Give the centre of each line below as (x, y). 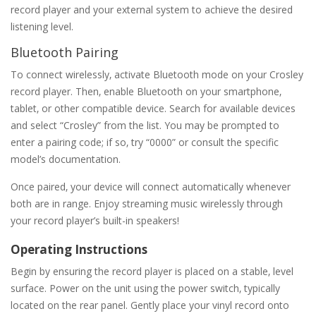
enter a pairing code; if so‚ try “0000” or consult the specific (145, 142)
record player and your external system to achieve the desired (152, 9)
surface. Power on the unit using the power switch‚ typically (145, 288)
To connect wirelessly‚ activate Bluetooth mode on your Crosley (157, 74)
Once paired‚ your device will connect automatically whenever (151, 186)
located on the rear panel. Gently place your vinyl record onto (150, 305)
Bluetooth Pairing (65, 52)
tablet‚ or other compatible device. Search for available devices (153, 108)
